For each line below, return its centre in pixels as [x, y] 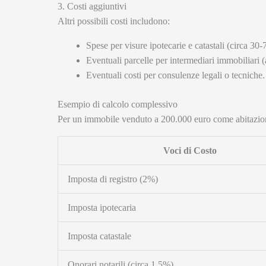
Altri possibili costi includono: [114, 21]
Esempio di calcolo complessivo [118, 104]
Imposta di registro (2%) [113, 179]
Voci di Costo [190, 151]
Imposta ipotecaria [102, 208]
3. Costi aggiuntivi [92, 7]
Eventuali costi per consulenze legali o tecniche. [175, 75]
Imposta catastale [99, 236]
